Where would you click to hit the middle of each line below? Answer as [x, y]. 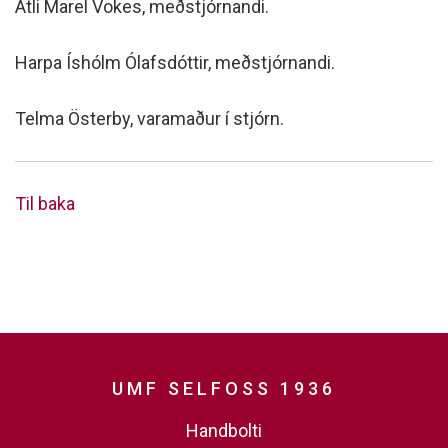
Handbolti [224, 430]
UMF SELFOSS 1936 [224, 388]
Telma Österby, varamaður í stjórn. [149, 118]
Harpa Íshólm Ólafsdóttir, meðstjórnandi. [175, 62]
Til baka [45, 203]
